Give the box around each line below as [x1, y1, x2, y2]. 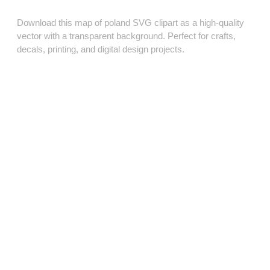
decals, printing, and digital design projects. [17, 44, 184, 55]
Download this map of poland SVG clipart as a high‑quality [17, 17, 244, 28]
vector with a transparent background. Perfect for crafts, [17, 31, 236, 42]
